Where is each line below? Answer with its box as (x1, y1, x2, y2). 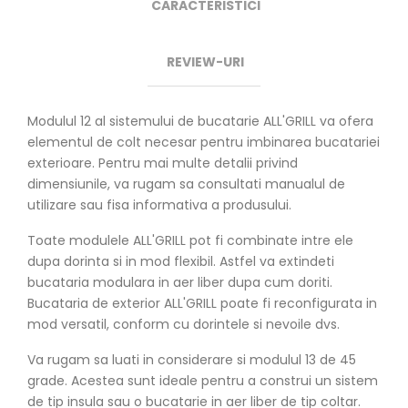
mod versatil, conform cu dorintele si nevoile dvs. (27, 314, 340, 333)
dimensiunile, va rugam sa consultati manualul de (27, 174, 345, 193)
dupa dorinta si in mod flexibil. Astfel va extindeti (27, 251, 334, 270)
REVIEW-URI (167, 52, 245, 71)
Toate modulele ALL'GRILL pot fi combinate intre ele (27, 230, 353, 250)
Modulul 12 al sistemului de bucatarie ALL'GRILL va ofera (27, 111, 373, 130)
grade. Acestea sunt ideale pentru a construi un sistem (27, 371, 378, 390)
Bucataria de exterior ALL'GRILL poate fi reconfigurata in (27, 293, 377, 312)
